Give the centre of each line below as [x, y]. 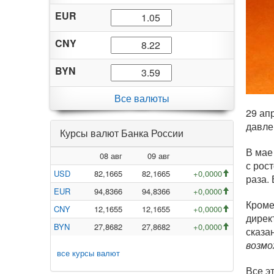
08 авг [111, 156]
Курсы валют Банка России [122, 133]
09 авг [159, 156]
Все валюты [142, 98]
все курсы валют [88, 253]
